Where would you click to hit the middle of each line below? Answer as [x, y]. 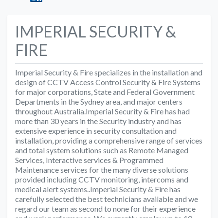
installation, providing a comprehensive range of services [109, 141]
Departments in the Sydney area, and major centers [99, 102]
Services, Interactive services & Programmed [89, 160]
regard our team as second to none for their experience [105, 209]
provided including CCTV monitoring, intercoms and [102, 180]
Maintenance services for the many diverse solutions [102, 170]
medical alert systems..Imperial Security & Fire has [98, 189]
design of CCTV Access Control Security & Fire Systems [108, 82]
